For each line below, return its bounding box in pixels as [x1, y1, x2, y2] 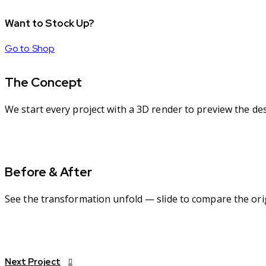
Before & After [5, 163, 92, 181]
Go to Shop [5, 42, 55, 55]
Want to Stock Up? [5, 16, 94, 30]
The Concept [5, 74, 82, 91]
